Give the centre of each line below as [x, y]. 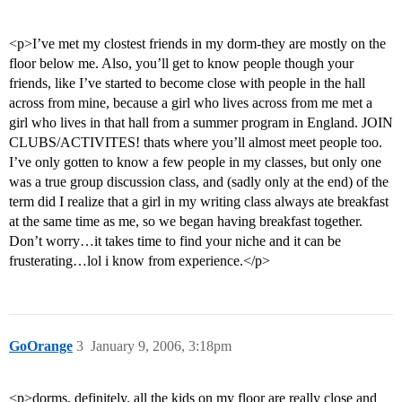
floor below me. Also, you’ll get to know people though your [181, 64]
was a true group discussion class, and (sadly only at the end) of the [199, 182]
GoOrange [41, 346]
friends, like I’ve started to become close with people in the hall [187, 83]
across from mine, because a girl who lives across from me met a [191, 103]
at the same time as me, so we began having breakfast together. [186, 222]
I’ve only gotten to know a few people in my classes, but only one [195, 162]
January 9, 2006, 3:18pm [161, 346]
